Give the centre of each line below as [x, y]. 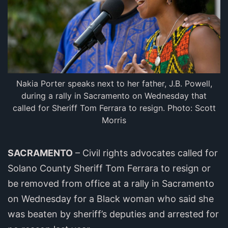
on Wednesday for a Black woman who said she [111, 198]
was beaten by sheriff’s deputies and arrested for [113, 214]
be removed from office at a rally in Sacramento [111, 183]
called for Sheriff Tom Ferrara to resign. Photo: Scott [114, 108]
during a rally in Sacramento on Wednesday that [114, 95]
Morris [114, 120]
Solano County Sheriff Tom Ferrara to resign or [109, 168]
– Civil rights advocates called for [145, 153]
